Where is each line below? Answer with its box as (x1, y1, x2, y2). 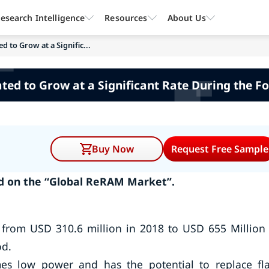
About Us (167, 11, 206, 23)
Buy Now (92, 142, 134, 156)
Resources (104, 11, 148, 23)
